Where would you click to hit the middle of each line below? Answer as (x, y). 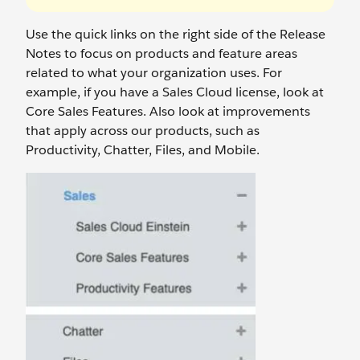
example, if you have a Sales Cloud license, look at (175, 92)
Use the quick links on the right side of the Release (176, 34)
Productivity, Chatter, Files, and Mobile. (143, 149)
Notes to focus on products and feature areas (162, 53)
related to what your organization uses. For (154, 72)
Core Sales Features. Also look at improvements (168, 111)
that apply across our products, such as (143, 130)
